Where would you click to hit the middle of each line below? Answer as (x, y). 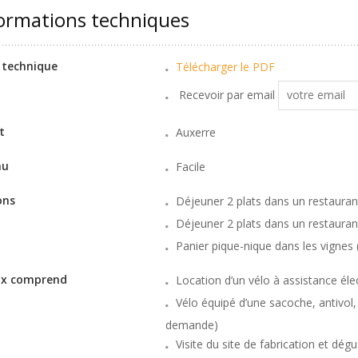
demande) (191, 325)
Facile (190, 167)
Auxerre (195, 132)
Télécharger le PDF (225, 67)
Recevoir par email (227, 95)
